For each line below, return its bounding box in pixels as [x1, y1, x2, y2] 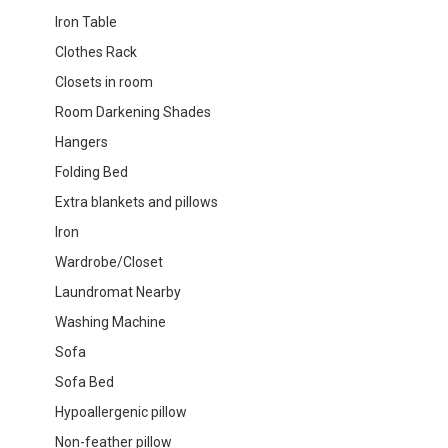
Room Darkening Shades [55, 103, 211, 120]
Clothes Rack [55, 43, 137, 60]
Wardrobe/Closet [55, 253, 163, 270]
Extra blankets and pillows [55, 193, 218, 210]
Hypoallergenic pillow [55, 403, 187, 420]
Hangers [55, 133, 108, 150]
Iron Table [55, 13, 117, 30]
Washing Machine [55, 313, 166, 330]
